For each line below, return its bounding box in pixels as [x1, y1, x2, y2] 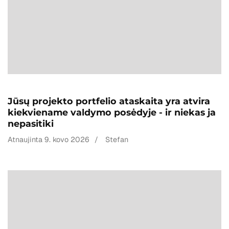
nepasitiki [8, 118, 54, 129]
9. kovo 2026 [44, 135, 89, 145]
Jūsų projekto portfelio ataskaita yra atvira [8, 96, 210, 107]
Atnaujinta [8, 135, 44, 145]
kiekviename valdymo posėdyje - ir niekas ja [8, 107, 216, 118]
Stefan [105, 135, 128, 145]
